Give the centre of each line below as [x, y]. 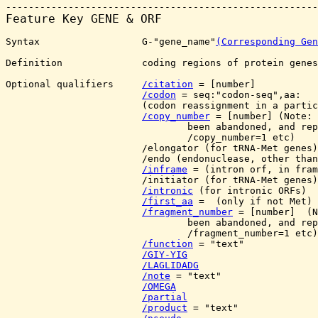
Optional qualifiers [74, 84]
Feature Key [48, 19]
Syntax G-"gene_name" [111, 42]
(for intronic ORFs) [250, 191]
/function [168, 244]
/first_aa [168, 201]
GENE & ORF [126, 19]
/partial [165, 297]
